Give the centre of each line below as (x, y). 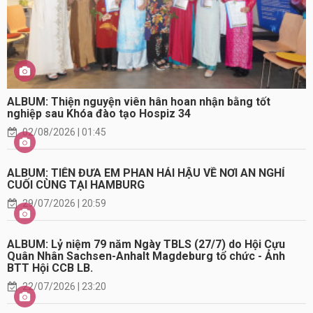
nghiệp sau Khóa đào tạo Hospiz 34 (99, 114)
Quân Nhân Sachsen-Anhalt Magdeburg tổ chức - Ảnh (146, 256)
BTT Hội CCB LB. (50, 268)
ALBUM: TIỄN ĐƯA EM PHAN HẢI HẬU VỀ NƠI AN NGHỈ (146, 173)
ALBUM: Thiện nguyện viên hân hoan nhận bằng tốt (139, 102)
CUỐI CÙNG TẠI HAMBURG (76, 185)
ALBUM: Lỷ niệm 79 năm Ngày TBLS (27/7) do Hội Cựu (146, 245)
